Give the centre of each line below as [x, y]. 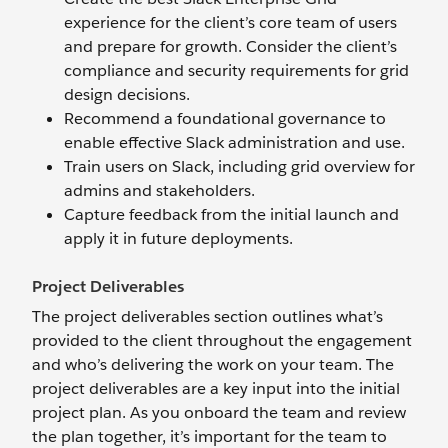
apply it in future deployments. [178, 238]
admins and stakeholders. [159, 190]
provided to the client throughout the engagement [222, 340]
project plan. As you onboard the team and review [219, 412]
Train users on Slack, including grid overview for [239, 166]
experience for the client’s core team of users [230, 22]
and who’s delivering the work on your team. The [213, 364]
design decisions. [127, 94]
